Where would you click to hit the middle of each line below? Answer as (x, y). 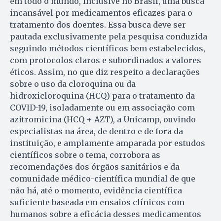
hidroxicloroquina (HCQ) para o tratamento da (102, 95)
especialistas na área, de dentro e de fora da (96, 131)
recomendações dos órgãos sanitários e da (95, 166)
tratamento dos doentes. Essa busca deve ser (98, 24)
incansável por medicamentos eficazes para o (101, 13)
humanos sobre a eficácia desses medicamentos (106, 214)
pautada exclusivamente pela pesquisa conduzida (109, 36)
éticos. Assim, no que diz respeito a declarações (105, 72)
